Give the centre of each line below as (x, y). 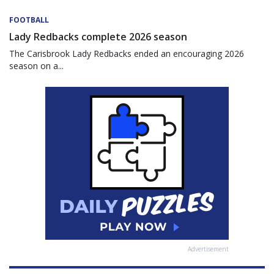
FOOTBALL (29, 20)
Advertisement (208, 249)
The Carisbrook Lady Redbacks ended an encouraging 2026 (127, 54)
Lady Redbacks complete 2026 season (98, 37)
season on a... (36, 66)
